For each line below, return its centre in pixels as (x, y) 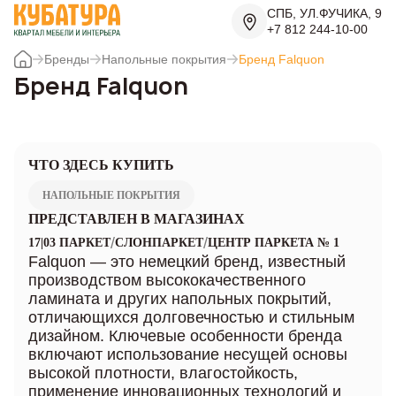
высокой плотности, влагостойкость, (163, 373)
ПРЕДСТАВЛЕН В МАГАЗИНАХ (137, 218)
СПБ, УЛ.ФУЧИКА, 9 (324, 14)
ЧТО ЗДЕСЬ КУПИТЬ (101, 164)
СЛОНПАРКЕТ (159, 243)
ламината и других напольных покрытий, (180, 298)
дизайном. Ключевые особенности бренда (185, 335)
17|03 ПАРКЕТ (69, 243)
